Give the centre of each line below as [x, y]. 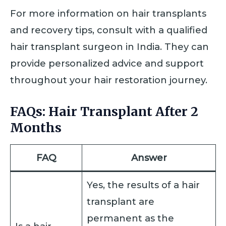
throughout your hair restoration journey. [109, 80]
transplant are [121, 202]
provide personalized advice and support [107, 64]
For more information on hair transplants [108, 14]
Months [36, 127]
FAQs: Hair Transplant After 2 [104, 111]
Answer [149, 158]
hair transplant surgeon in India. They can [109, 47]
